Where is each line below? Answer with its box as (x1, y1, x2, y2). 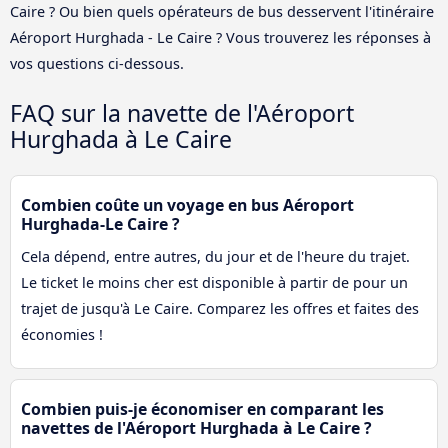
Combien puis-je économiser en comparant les (21, 398, 384, 421)
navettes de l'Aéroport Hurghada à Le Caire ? (21, 417, 372, 440)
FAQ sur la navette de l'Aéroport (10, 97, 354, 130)
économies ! (21, 325, 103, 345)
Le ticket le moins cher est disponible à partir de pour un (21, 273, 408, 293)
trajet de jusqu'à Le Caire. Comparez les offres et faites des (21, 299, 419, 319)
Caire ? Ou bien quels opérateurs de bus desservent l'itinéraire (10, 2, 434, 22)
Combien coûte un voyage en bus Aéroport (21, 194, 354, 217)
